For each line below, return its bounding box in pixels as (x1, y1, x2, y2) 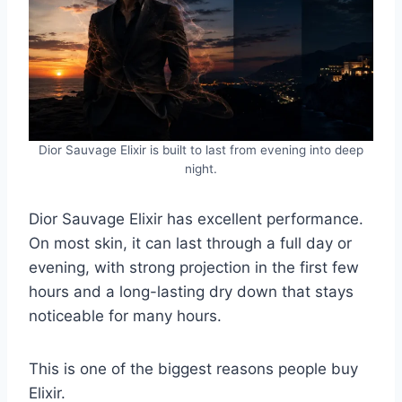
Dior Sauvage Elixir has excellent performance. (29, 209, 363, 228)
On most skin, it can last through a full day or (29, 233, 352, 252)
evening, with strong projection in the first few (29, 258, 359, 276)
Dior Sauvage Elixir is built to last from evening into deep (39, 142, 363, 157)
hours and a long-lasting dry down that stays (29, 282, 354, 301)
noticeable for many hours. (29, 306, 222, 325)
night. (185, 161, 217, 176)
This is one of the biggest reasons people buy (29, 359, 358, 378)
